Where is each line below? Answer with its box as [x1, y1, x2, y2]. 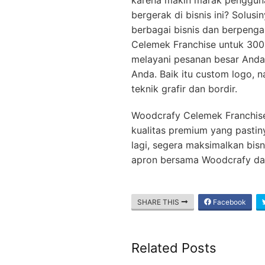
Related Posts [131, 240, 216, 256]
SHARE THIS [137, 197, 181, 206]
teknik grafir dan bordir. [131, 82, 237, 95]
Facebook [211, 197, 246, 206]
